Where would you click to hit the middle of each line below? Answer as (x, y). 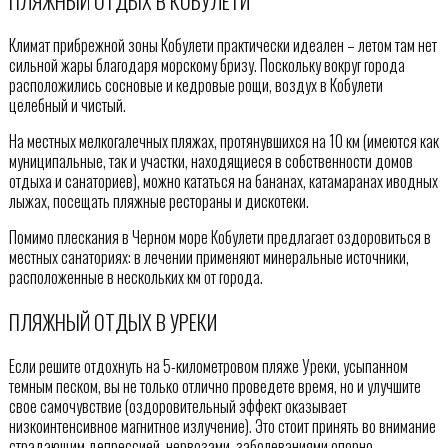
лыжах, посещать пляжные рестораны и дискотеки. (158, 200)
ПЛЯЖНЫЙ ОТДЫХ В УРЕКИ (112, 321)
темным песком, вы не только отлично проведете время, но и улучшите (214, 385)
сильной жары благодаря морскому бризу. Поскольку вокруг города (206, 64)
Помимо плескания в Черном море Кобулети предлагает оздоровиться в (219, 236)
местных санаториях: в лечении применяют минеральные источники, (208, 256)
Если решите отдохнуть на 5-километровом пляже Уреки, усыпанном (208, 365)
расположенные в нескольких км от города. (135, 276)
